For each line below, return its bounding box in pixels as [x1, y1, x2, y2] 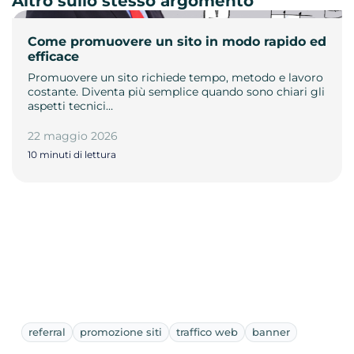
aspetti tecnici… [28, 98, 113, 113]
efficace [28, 48, 79, 64]
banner [252, 325, 290, 338]
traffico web [176, 325, 238, 338]
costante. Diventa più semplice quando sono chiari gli [28, 84, 325, 99]
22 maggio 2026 [28, 128, 118, 143]
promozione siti [80, 325, 162, 338]
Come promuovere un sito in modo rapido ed [28, 33, 326, 49]
